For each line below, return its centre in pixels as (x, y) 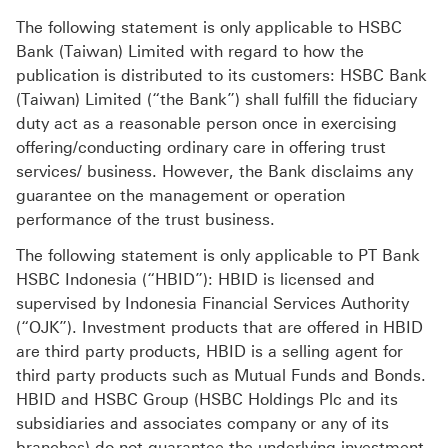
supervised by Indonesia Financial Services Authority (212, 304)
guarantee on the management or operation (180, 196)
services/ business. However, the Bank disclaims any (214, 172)
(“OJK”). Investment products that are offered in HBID (219, 328)
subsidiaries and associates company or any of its (202, 424)
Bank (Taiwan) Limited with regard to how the (190, 52)
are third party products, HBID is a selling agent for (209, 352)
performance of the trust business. (145, 220)
